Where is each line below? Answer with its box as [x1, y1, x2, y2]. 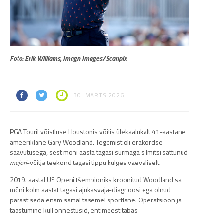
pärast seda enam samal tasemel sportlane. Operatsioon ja [10, 195, 182, 205]
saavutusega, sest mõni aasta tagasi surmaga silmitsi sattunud [10, 147, 188, 157]
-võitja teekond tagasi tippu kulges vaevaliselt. [27, 157, 161, 167]
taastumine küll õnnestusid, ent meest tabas [10, 205, 138, 215]
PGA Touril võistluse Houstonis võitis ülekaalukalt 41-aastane [10, 127, 186, 137]
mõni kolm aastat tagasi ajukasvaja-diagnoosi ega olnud [10, 184, 171, 195]
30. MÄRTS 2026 [72, 91, 124, 100]
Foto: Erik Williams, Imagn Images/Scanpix [10, 53, 127, 63]
